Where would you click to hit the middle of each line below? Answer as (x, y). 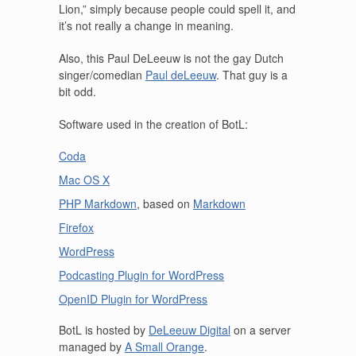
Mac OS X (84, 180)
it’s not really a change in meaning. (146, 25)
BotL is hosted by (104, 330)
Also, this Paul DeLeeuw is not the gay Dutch (171, 58)
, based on (165, 203)
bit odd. (77, 91)
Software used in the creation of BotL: (153, 124)
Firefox (76, 227)
